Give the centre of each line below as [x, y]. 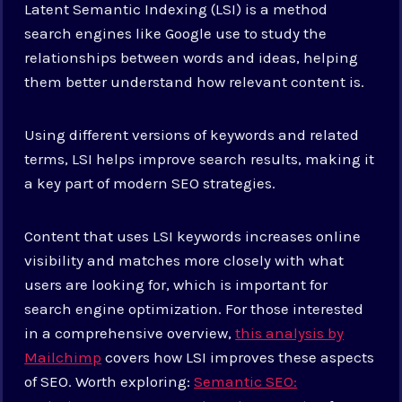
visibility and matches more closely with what [184, 260]
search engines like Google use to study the [176, 33]
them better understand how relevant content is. [195, 81]
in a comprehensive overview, [130, 332]
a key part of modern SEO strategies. [150, 183]
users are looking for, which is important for [176, 284]
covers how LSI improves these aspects [238, 357]
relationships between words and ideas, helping [192, 57]
